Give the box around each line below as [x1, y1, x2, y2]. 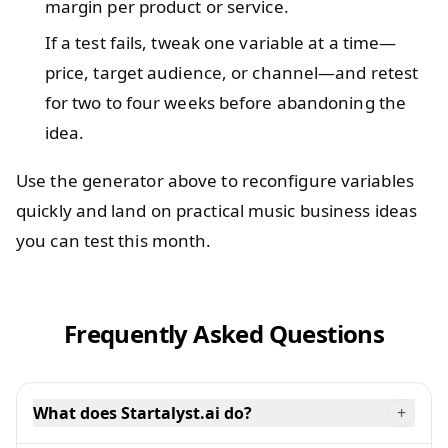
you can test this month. [16, 228, 212, 252]
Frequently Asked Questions [63, 316, 385, 350]
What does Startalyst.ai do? [33, 401, 252, 424]
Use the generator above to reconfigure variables [16, 168, 414, 192]
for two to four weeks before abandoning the [44, 90, 407, 114]
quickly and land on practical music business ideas [16, 198, 418, 222]
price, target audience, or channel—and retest [44, 60, 419, 84]
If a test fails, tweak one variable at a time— [44, 30, 397, 54]
